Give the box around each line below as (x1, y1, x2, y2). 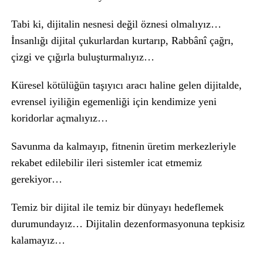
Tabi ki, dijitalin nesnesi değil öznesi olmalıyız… (11, 18, 221, 30)
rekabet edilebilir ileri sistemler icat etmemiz (11, 157, 202, 168)
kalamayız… (11, 234, 65, 246)
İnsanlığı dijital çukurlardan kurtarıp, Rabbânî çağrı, (11, 35, 234, 46)
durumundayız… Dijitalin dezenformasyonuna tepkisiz (11, 218, 245, 230)
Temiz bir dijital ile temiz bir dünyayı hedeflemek (11, 201, 224, 213)
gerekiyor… (11, 173, 62, 185)
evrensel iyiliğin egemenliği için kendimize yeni (11, 96, 217, 107)
